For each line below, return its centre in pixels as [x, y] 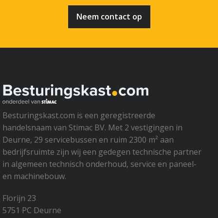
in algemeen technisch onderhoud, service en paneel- [100, 164]
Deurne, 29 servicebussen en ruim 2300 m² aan [88, 140]
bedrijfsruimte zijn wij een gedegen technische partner [102, 152]
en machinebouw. [34, 176]
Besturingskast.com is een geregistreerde [79, 115]
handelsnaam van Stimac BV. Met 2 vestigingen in [92, 127]
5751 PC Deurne [32, 210]
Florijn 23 [19, 198]
